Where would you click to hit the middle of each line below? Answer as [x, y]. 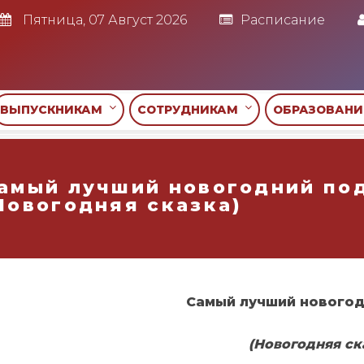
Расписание [283, 20]
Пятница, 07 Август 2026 [103, 20]
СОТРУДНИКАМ [191, 110]
